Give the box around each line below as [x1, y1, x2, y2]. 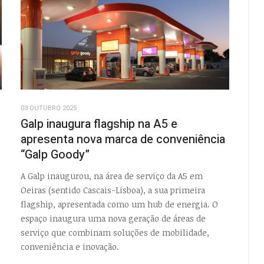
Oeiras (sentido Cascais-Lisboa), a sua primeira [20, 184, 205, 196]
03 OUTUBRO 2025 [20, 103, 77, 113]
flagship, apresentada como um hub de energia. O [20, 199, 218, 210]
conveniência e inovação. [20, 241, 119, 253]
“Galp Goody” [20, 146, 90, 163]
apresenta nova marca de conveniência [20, 130, 225, 148]
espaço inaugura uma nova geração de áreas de [20, 213, 206, 225]
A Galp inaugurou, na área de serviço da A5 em [20, 170, 203, 182]
